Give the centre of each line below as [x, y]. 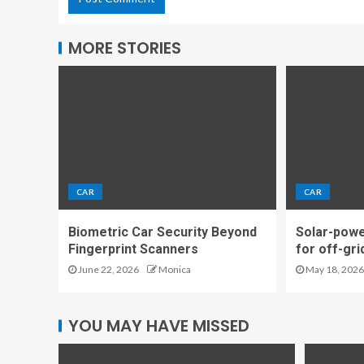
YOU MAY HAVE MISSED [159, 326]
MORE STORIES [125, 48]
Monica [175, 270]
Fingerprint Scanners [133, 249]
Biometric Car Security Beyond [162, 232]
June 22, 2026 [108, 270]
